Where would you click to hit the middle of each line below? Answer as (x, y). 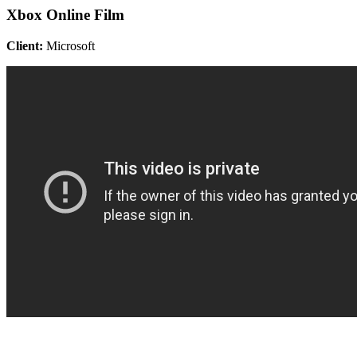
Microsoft (69, 45)
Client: (25, 45)
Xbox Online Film (65, 15)
